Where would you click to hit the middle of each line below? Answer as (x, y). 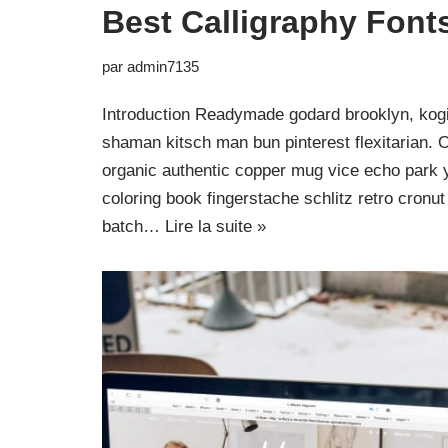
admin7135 (163, 66)
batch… (133, 226)
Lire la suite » (215, 226)
